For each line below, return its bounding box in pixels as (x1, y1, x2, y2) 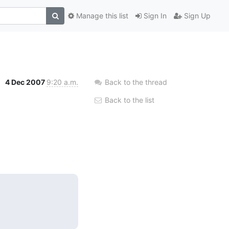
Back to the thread (105, 77, 167, 86)
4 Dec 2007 (5, 77, 47, 86)
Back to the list (103, 95, 154, 104)
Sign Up (182, 11, 211, 20)
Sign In (142, 11, 167, 20)
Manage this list (74, 11, 128, 20)
